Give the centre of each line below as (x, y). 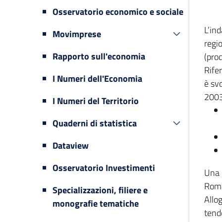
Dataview (71, 145)
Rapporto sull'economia (99, 56)
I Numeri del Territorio (96, 101)
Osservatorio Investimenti (104, 168)
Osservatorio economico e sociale (118, 12)
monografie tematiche (96, 203)
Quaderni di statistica (95, 123)
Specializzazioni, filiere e (100, 190)
